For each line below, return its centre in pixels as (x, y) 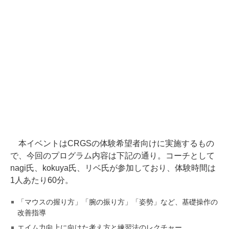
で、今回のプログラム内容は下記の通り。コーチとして (112, 155)
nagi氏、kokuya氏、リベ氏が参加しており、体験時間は (113, 168)
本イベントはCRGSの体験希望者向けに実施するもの (112, 143)
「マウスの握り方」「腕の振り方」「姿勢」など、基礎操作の (118, 202)
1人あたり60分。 (42, 180)
